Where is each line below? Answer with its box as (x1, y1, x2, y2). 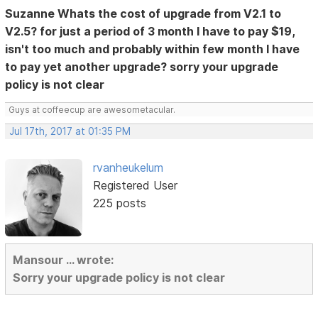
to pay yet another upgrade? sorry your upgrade (5, 60, 279, 75)
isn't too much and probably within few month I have (5, 42, 300, 57)
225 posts (92, 196, 146, 211)
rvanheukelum (92, 160, 163, 175)
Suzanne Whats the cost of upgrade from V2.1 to (5, 6, 282, 21)
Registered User (92, 178, 177, 193)
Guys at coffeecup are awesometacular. (9, 104, 176, 116)
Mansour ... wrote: (13, 252, 114, 267)
